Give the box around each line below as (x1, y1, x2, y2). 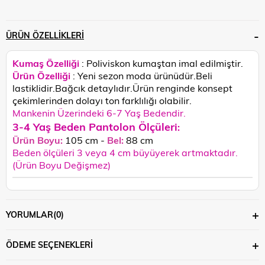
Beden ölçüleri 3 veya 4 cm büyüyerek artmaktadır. (12, 146, 238, 159)
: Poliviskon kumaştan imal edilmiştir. (82, 56, 243, 69)
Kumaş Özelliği (12, 56, 82, 69)
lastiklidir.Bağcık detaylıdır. (12, 81, 132, 94)
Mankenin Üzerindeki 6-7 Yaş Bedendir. (12, 106, 186, 119)
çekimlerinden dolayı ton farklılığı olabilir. (12, 93, 192, 106)
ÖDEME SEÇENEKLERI (6, 238, 93, 250)
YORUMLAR (6, 208, 53, 220)
